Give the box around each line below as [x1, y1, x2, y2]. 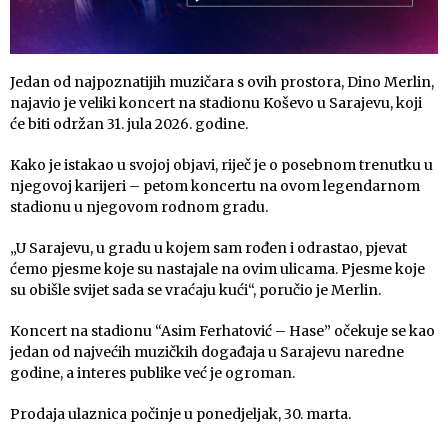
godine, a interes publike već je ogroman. [10, 364, 295, 383]
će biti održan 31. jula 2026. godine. [10, 115, 248, 134]
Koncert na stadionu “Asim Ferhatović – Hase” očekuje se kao [10, 322, 435, 341]
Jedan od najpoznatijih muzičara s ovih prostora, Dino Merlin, [10, 73, 434, 92]
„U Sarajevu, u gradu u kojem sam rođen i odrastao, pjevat [10, 239, 407, 258]
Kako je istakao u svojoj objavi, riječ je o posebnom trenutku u [10, 156, 433, 175]
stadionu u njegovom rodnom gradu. [10, 198, 268, 217]
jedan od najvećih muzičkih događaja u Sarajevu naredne [10, 343, 404, 362]
